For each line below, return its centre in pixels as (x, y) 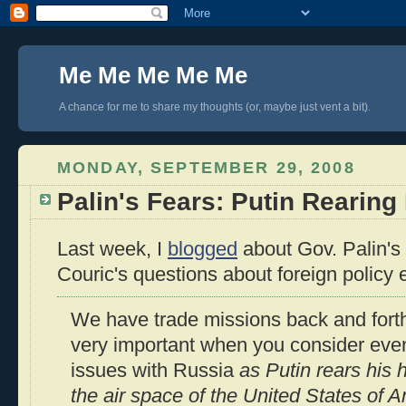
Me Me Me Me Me (153, 75)
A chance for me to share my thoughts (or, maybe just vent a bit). (215, 107)
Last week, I (112, 250)
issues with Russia (155, 370)
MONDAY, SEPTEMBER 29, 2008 (206, 167)
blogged (203, 250)
